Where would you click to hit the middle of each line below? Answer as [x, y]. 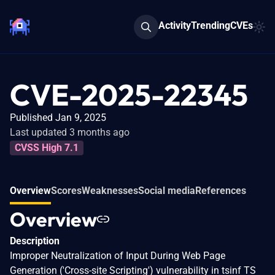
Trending [211, 25]
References [221, 190]
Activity [175, 25]
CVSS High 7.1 [47, 147]
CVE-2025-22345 [129, 95]
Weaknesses [110, 190]
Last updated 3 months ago [70, 132]
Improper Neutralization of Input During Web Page [118, 255]
